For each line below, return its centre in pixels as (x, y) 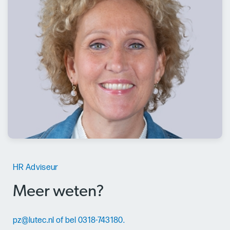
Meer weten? (59, 192)
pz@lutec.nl (34, 221)
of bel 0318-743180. (89, 221)
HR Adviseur (36, 167)
